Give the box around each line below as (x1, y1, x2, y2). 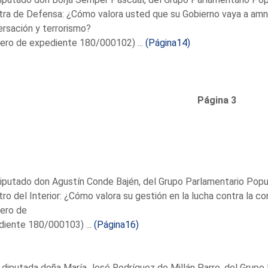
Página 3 (197, 94, 236, 106)
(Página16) (93, 218, 139, 230)
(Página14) (145, 36, 190, 48)
